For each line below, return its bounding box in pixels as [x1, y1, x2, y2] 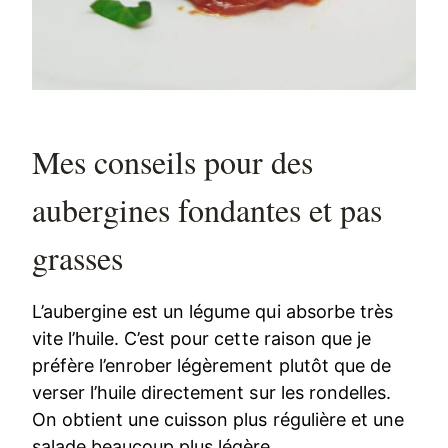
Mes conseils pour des [32, 140, 314, 184]
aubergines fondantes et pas [32, 188, 383, 232]
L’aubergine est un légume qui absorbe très [32, 301, 393, 323]
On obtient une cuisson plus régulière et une [32, 409, 404, 431]
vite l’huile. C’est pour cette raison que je [32, 328, 371, 350]
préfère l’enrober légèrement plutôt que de [32, 355, 391, 377]
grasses [32, 236, 124, 280]
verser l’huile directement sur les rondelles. [32, 382, 391, 404]
